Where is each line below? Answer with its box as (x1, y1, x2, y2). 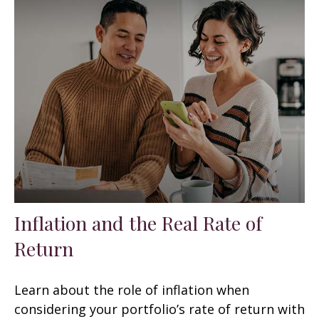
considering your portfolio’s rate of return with (14, 300, 305, 318)
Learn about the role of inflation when (14, 281, 249, 298)
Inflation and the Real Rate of (14, 209, 262, 236)
